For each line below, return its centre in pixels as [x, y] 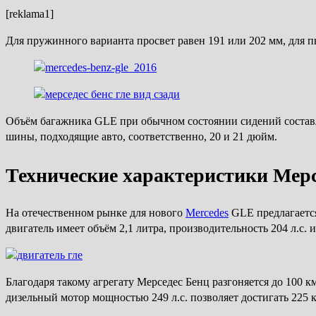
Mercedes [207, 212]
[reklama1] [30, 14]
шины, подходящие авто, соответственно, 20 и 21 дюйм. [141, 137]
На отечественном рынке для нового [96, 212]
